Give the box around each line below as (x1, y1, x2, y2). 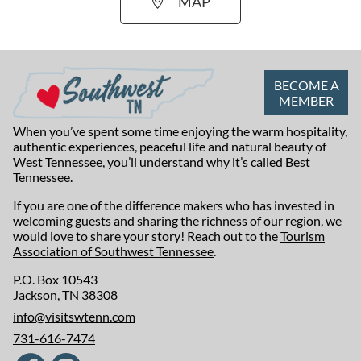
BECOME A (273, 77, 339, 93)
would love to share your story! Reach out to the (13, 227, 280, 243)
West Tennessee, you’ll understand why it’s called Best (13, 153, 310, 169)
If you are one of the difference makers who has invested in (13, 197, 334, 213)
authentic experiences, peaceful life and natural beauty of (13, 138, 326, 154)
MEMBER (279, 93, 334, 109)
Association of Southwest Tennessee (13, 243, 214, 259)
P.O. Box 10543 (13, 271, 98, 287)
